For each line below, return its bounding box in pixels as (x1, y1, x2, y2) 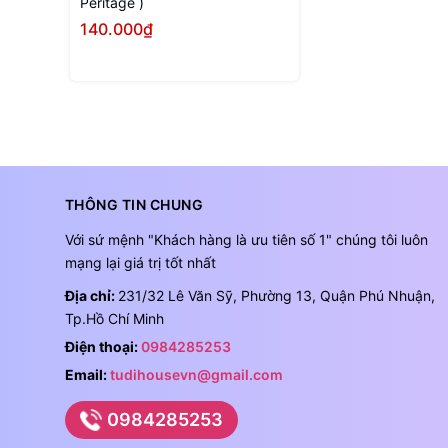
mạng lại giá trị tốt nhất (64, 254, 216, 272)
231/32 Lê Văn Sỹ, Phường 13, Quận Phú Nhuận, (117, 287, 435, 305)
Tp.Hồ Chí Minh (64, 310, 164, 328)
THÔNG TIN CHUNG (64, 196, 203, 214)
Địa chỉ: (64, 287, 118, 305)
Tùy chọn (177, 55, 237, 73)
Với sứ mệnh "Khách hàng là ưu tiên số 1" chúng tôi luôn (64, 231, 428, 249)
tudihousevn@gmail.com (109, 366, 283, 384)
